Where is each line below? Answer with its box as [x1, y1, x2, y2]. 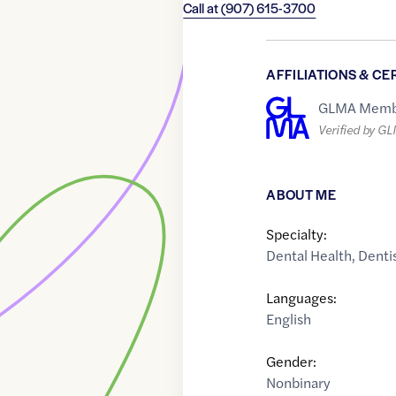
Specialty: [266, 223, 328, 244]
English [266, 308, 312, 329]
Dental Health [266, 244, 353, 265]
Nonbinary [266, 371, 331, 392]
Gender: [266, 350, 317, 371]
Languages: [266, 286, 338, 308]
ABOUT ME [266, 184, 336, 203]
